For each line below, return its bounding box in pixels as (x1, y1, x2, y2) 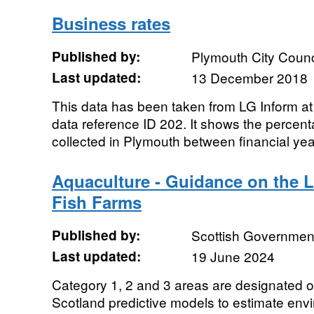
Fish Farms (51, 189, 142, 214)
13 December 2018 (191, 67, 308, 87)
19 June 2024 (191, 246, 275, 266)
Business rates (51, 11, 170, 35)
